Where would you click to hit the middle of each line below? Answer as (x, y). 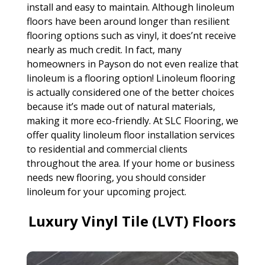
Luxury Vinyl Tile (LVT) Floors (132, 221)
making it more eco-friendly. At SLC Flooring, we (132, 120)
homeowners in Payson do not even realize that (132, 64)
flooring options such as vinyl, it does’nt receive (131, 35)
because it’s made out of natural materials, (121, 106)
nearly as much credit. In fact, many (104, 49)
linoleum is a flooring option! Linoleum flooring (131, 78)
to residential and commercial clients (107, 149)
